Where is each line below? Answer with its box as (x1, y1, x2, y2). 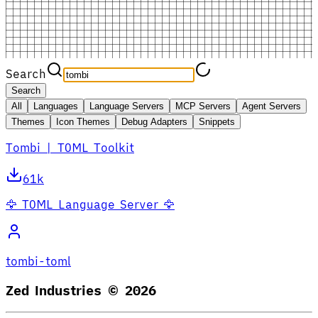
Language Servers (89, 100, 164, 111)
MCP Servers (175, 100, 231, 111)
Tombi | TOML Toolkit (6, 140, 134, 155)
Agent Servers (242, 100, 301, 111)
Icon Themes (56, 116, 110, 127)
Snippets (199, 116, 235, 127)
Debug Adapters (121, 116, 187, 127)
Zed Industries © (6, 281, 125, 299)
